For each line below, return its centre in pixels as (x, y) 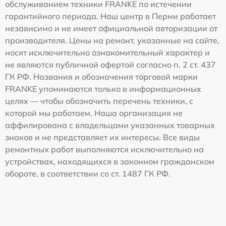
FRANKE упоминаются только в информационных (103, 89)
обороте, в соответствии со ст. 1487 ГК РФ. (88, 173)
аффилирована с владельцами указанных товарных (110, 125)
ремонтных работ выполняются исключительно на (104, 149)
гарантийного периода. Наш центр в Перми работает (110, 16)
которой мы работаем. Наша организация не (94, 113)
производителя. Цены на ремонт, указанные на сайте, (112, 40)
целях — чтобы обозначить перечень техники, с (99, 101)
